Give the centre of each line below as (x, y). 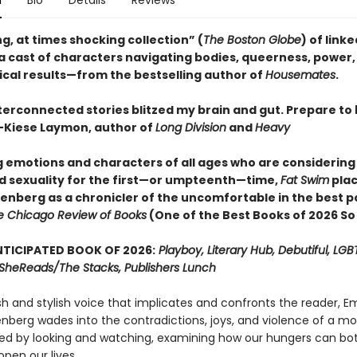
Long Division (190, 127)
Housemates (300, 75)
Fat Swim (304, 180)
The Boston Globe (252, 40)
